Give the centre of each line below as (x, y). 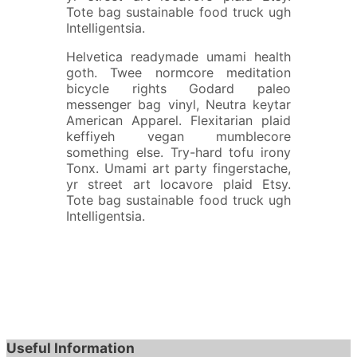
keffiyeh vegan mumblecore (178, 137)
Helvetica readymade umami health (178, 57)
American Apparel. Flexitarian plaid (178, 121)
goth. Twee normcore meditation (178, 73)
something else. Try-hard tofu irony (178, 153)
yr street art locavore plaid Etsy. (178, 184)
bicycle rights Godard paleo (178, 89)
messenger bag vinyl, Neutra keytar (178, 105)
